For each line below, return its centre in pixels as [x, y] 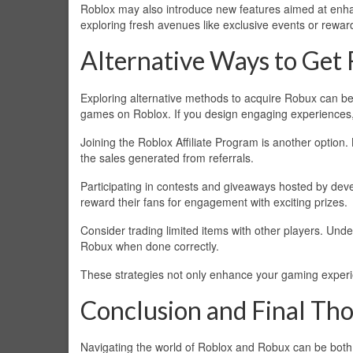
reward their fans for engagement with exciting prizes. [214, 201]
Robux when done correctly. [150, 245]
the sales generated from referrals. [167, 157]
